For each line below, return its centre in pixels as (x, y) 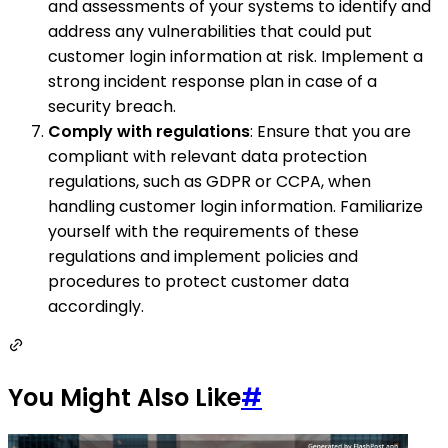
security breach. (112, 106)
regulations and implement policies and (203, 256)
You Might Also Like (124, 397)
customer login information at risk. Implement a (235, 56)
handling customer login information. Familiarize (235, 206)
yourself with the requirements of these (203, 231)
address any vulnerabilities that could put (210, 31)
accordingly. (96, 306)
